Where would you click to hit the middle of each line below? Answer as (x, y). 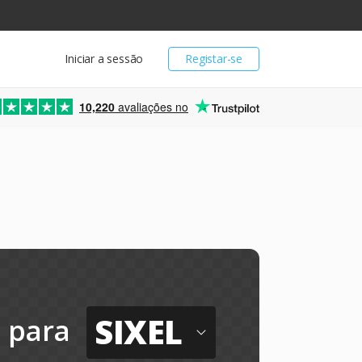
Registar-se (214, 59)
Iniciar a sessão (104, 59)
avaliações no (152, 107)
